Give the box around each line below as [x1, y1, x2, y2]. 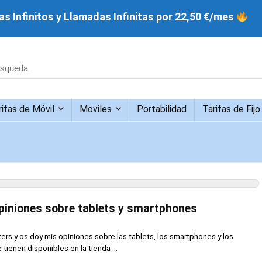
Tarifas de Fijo [202, 103, 260, 115]
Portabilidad [137, 103, 187, 115]
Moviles [80, 103, 112, 115]
